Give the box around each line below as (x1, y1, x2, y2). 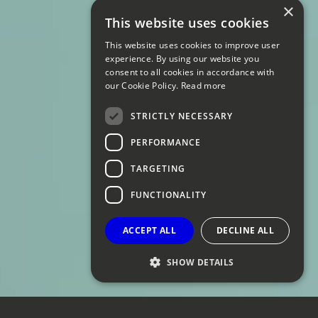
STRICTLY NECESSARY (131, 109, 233, 122)
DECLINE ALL (216, 224, 275, 236)
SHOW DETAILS (166, 256, 234, 268)
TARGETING (131, 162, 185, 175)
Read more (180, 79, 226, 92)
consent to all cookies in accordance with (105, 66, 275, 78)
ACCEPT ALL (123, 224, 176, 236)
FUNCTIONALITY (131, 188, 207, 201)
